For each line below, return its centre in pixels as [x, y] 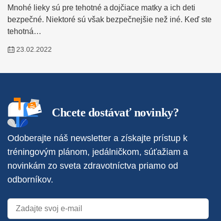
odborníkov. [30, 180]
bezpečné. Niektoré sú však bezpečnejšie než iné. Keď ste [110, 20]
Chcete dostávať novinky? [115, 113]
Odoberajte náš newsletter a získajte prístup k [97, 138]
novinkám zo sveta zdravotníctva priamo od [93, 166]
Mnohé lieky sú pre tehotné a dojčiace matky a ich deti [101, 8]
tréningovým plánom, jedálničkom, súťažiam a [98, 152]
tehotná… [24, 32]
